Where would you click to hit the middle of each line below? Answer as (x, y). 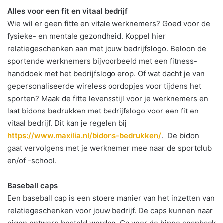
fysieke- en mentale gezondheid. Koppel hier (87, 36)
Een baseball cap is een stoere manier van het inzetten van (111, 198)
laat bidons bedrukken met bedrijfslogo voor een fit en (103, 111)
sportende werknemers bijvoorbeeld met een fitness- (102, 61)
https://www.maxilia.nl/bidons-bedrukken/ (84, 136)
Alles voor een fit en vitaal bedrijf (68, 11)
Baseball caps (33, 185)
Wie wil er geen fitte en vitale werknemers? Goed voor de (109, 24)
